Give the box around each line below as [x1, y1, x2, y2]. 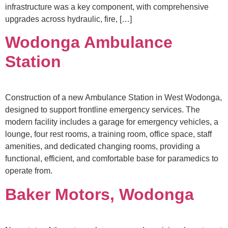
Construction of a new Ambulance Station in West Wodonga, [5, 93, 222, 102]
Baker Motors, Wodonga [5, 185, 194, 204]
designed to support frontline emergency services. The [5, 105, 200, 115]
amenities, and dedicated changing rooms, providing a [5, 142, 200, 151]
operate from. [5, 166, 52, 176]
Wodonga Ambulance [5, 33, 173, 52]
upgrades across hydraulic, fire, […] [5, 15, 132, 23]
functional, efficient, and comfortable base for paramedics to [5, 154, 218, 163]
